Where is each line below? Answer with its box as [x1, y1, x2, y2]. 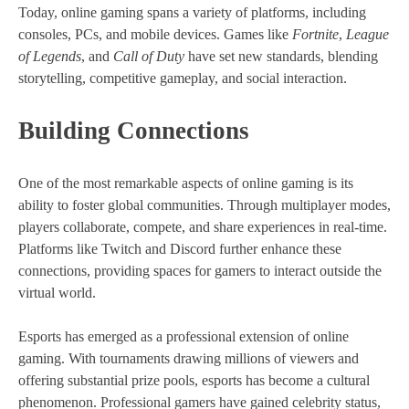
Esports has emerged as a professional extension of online [18, 329, 349, 344]
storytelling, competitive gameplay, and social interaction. [18, 70, 347, 87]
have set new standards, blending [184, 48, 378, 65]
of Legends [18, 48, 81, 65]
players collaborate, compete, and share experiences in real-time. [18, 219, 387, 235]
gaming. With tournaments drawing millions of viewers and [18, 351, 359, 366]
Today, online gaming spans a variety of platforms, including [18, 5, 366, 21]
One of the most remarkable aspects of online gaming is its [18, 175, 353, 191]
